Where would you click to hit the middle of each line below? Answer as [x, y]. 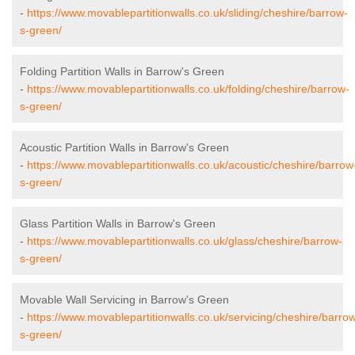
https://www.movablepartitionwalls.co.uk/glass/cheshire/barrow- [185, 241]
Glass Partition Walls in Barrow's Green [118, 224]
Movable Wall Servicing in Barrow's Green [124, 300]
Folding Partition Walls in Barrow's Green [122, 72]
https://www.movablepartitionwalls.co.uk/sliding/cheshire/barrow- [187, 13]
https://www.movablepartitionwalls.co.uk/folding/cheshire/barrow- [188, 89]
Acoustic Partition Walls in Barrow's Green [124, 148]
